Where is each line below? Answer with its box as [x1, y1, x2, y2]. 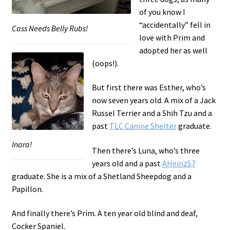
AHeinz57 [162, 158, 196, 168]
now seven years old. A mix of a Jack [91, 95, 216, 106]
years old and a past [91, 158, 162, 168]
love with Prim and [139, 32, 205, 43]
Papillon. [11, 183, 43, 194]
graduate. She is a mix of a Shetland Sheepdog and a [11, 170, 191, 181]
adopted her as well [139, 45, 207, 55]
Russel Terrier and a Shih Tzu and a [91, 108, 212, 119]
